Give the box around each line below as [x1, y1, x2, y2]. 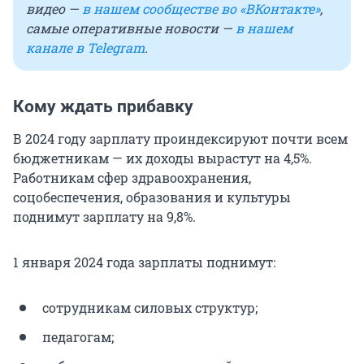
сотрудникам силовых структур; [42, 299, 258, 317]
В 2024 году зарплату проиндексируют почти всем [13, 130, 348, 148]
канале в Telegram [26, 39, 145, 57]
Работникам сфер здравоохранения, [13, 169, 251, 187]
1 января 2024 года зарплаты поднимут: [13, 253, 275, 271]
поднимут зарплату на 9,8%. [13, 208, 196, 226]
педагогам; [42, 328, 114, 346]
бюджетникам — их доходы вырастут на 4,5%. [13, 149, 312, 167]
